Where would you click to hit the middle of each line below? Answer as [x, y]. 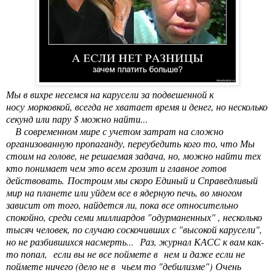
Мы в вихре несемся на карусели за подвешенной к [110, 95]
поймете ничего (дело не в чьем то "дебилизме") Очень [124, 266]
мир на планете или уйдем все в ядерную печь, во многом [124, 193]
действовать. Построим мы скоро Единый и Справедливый [132, 180]
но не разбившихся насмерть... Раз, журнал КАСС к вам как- [135, 242]
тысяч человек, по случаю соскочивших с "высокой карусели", [134, 230]
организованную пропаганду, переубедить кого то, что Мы [130, 144]
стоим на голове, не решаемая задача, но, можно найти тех [134, 156]
